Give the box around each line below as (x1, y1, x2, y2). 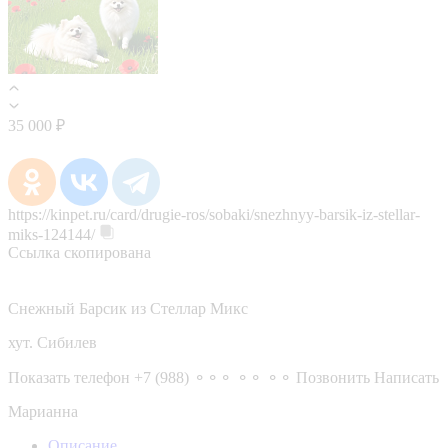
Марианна (8, 402, 78, 420)
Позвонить (296, 368, 370, 386)
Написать (374, 368, 439, 386)
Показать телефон (8, 368, 130, 386)
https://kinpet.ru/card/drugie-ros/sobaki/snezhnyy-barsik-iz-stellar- (8, 205, 420, 223)
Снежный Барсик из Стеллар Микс (8, 299, 248, 317)
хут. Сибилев (8, 333, 97, 351)
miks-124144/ (8, 225, 95, 243)
